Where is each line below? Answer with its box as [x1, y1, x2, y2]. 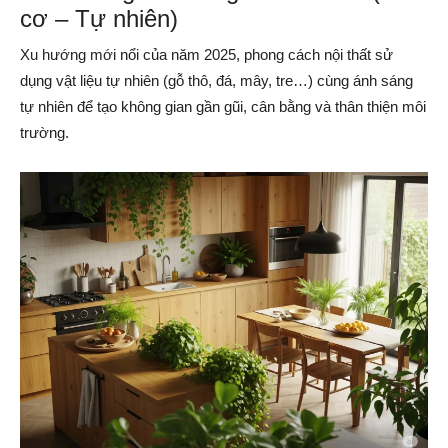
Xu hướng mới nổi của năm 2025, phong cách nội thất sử [20, 46, 394, 64]
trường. [20, 124, 70, 142]
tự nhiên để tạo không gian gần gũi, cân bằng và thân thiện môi [20, 98, 427, 116]
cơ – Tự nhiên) [20, 5, 179, 33]
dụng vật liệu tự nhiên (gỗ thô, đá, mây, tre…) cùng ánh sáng [20, 72, 414, 90]
